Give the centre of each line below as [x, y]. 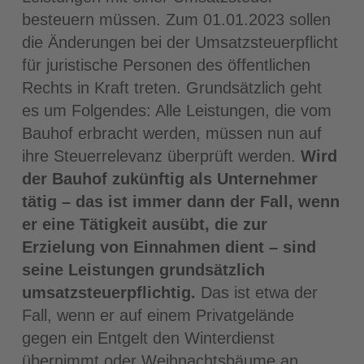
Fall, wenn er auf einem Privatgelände [158, 316]
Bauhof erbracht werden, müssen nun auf [171, 134]
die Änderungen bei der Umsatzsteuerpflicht [180, 43]
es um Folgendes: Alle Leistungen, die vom [176, 111]
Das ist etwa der [256, 293]
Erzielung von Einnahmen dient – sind [169, 247]
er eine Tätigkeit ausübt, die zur [144, 225]
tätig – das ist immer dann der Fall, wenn [180, 202]
